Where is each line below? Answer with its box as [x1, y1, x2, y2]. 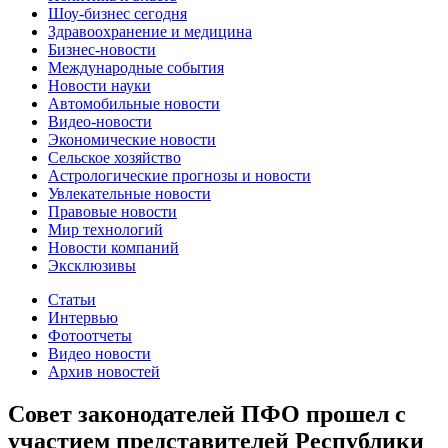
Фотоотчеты [48, 326, 132, 344]
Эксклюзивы [48, 256, 136, 274]
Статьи [48, 290, 96, 308]
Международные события [48, 58, 224, 76]
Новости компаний [48, 238, 179, 256]
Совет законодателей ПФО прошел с [8, 400, 406, 427]
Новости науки [48, 76, 151, 94]
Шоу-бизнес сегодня [48, 4, 187, 22]
